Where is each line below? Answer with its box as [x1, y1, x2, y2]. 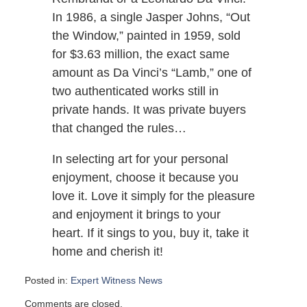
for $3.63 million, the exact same [51, 47, 230, 62]
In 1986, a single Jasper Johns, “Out [51, 10, 250, 25]
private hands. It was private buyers [51, 103, 246, 117]
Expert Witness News [70, 275, 162, 286]
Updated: [23, 288, 64, 299]
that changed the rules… [51, 121, 186, 136]
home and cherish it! [51, 245, 163, 259]
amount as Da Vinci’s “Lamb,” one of [51, 66, 251, 80]
